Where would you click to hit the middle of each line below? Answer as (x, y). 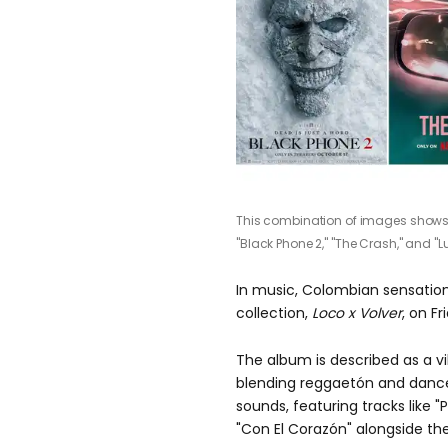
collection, (274, 313)
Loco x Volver (357, 313)
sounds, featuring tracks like (335, 406)
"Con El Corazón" (294, 429)
